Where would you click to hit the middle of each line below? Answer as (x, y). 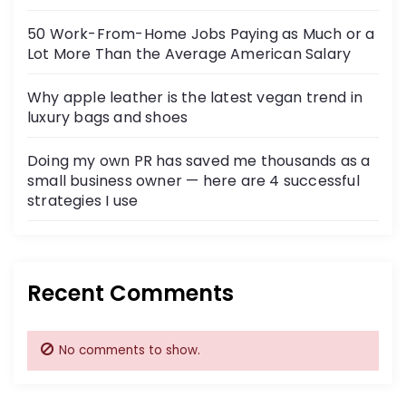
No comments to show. (130, 350)
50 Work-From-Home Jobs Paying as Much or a (201, 34)
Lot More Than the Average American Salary (189, 53)
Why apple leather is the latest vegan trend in (195, 97)
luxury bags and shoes (108, 117)
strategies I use (83, 200)
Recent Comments (130, 293)
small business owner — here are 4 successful (193, 180)
